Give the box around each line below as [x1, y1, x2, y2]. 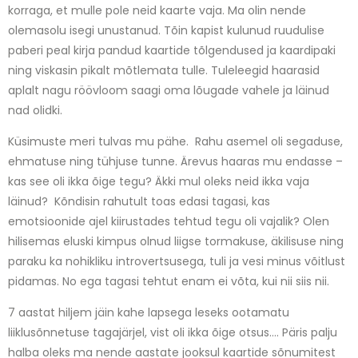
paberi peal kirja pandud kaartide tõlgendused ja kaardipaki [8, 42, 336, 58]
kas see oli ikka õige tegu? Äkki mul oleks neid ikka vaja [8, 173, 309, 189]
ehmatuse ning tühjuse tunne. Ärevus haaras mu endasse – [8, 153, 343, 169]
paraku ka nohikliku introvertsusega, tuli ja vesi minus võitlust [8, 253, 345, 269]
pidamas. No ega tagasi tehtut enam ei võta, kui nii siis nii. [8, 272, 332, 289]
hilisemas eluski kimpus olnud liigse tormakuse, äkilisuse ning [8, 233, 344, 249]
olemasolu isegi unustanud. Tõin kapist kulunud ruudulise [8, 22, 324, 38]
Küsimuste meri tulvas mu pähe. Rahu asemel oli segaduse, [8, 133, 343, 149]
